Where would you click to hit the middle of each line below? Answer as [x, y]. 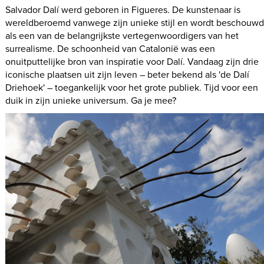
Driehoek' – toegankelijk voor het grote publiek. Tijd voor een [132, 88]
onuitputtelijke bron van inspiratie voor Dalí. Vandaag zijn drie [132, 62]
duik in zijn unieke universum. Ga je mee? [91, 100]
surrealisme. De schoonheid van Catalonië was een [110, 49]
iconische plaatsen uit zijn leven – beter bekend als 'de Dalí [128, 75]
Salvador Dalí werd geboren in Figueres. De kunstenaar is [123, 10]
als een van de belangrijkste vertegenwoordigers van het [122, 36]
